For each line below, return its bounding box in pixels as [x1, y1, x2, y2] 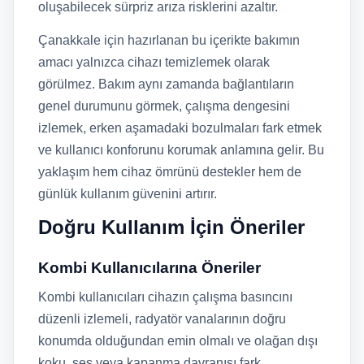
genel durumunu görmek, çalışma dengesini [38, 99, 290, 113]
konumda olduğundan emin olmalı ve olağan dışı [38, 334, 318, 348]
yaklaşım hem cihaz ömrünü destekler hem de [38, 165, 301, 179]
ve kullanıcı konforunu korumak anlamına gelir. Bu [38, 143, 324, 157]
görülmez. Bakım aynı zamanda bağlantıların [38, 77, 294, 91]
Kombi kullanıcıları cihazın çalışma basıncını [38, 290, 292, 304]
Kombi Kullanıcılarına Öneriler [38, 259, 261, 276]
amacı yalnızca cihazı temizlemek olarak [38, 55, 270, 69]
